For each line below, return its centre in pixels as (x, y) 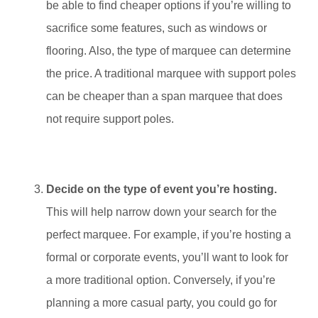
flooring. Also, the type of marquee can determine (169, 50)
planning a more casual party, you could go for (161, 302)
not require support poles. (110, 119)
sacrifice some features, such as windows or (157, 28)
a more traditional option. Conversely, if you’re (161, 280)
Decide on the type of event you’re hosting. (161, 189)
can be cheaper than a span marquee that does (164, 96)
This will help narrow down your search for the (161, 212)
